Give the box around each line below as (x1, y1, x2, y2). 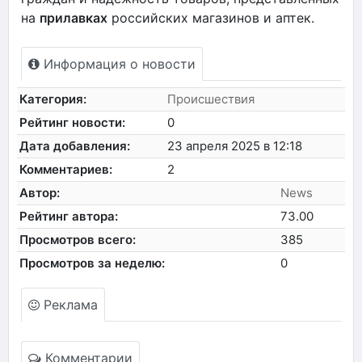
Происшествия (167, 90, 255, 107)
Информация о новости (40, 55, 196, 72)
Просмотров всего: (19, 231, 137, 247)
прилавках (40, 9, 107, 26)
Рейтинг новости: (19, 114, 126, 130)
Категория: (19, 90, 87, 107)
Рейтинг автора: (19, 208, 119, 224)
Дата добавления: (19, 137, 131, 154)
